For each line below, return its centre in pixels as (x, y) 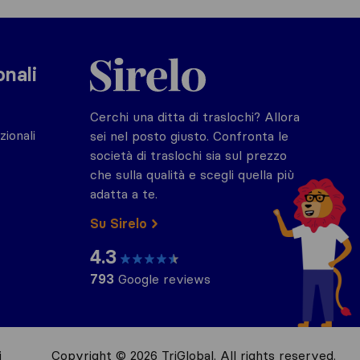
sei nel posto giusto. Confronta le (189, 136)
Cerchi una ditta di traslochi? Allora (195, 117)
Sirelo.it (111, 57)
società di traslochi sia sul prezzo (188, 155)
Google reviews (162, 279)
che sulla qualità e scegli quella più (192, 174)
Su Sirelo (119, 223)
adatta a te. (124, 194)
